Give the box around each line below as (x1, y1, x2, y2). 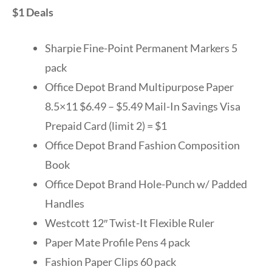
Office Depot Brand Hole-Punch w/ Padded (45, 177, 247, 191)
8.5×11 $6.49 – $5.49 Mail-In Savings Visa (45, 99, 240, 113)
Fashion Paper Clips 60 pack (45, 254, 176, 268)
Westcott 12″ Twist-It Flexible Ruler (45, 216, 214, 229)
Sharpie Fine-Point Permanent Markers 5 (45, 41, 237, 55)
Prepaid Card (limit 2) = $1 (45, 118, 167, 132)
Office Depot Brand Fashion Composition (45, 138, 240, 152)
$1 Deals (12, 5, 53, 19)
